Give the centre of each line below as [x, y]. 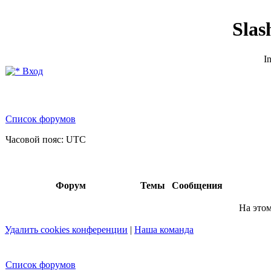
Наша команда [164, 230]
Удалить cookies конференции [66, 230]
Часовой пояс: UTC [46, 139]
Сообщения [197, 185]
